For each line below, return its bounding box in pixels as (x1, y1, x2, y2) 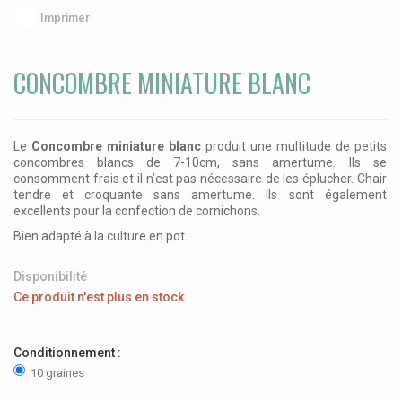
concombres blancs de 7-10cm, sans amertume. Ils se (13, 155, 387, 170)
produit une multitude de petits (200, 139, 387, 154)
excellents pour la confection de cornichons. (13, 204, 260, 219)
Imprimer (40, 11, 90, 25)
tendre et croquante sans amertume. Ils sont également (13, 188, 387, 203)
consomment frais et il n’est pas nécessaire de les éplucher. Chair (13, 171, 387, 187)
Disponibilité (13, 269, 87, 284)
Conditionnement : (13, 345, 124, 361)
